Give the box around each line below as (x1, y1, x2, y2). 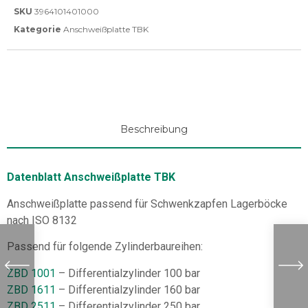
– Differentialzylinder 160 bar (56, 283, 200, 296)
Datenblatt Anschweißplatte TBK (7, 170, 175, 184)
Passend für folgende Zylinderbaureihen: (7, 240, 203, 254)
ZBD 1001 (7, 266, 56, 280)
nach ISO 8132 (7, 213, 77, 227)
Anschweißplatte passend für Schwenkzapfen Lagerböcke (7, 197, 287, 210)
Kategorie (14, 24, 61, 35)
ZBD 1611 (7, 283, 56, 296)
